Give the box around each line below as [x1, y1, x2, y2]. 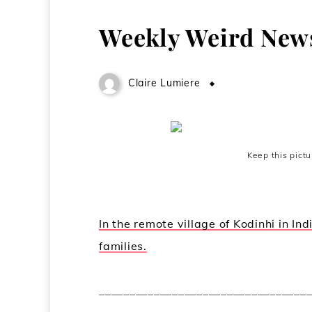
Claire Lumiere [127, 77, 201, 90]
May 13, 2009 [223, 77, 289, 90]
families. [99, 238, 147, 253]
